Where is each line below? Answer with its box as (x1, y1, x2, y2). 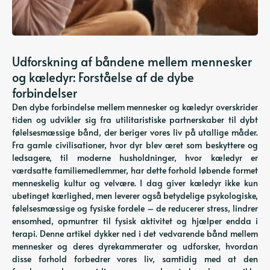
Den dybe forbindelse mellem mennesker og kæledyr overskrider (12, 101, 258, 113)
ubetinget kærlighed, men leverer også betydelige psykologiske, (12, 190, 258, 201)
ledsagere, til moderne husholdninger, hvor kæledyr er (12, 152, 258, 163)
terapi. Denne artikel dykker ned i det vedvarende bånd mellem (12, 228, 258, 239)
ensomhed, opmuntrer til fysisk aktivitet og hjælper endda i (12, 215, 258, 227)
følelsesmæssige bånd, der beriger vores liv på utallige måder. (12, 127, 258, 138)
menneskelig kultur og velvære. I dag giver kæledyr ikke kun (12, 177, 258, 189)
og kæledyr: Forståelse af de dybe (12, 69, 194, 86)
